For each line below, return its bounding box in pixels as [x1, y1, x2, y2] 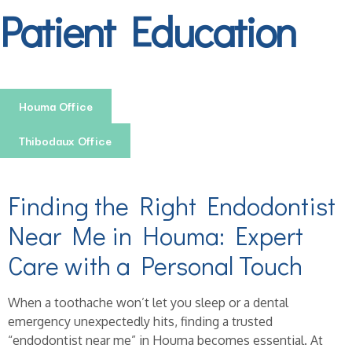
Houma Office [19, 97, 93, 115]
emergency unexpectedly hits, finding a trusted [8, 313, 273, 329]
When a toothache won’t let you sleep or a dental [8, 295, 288, 310]
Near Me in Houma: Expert [8, 219, 303, 251]
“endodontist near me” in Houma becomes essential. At [8, 332, 323, 348]
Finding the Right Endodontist [8, 189, 335, 222]
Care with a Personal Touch [8, 249, 302, 281]
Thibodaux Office [19, 131, 112, 149]
